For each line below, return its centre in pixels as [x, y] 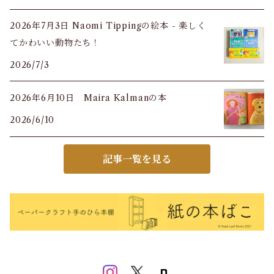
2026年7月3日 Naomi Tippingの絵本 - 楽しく [108, 26]
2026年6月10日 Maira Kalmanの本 [88, 98]
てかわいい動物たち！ [55, 43]
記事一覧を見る [137, 159]
